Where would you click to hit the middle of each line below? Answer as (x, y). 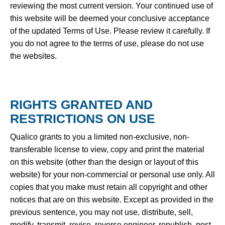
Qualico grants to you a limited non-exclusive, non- (100, 137)
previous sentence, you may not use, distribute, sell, (101, 212)
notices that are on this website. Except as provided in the (112, 199)
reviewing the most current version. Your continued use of (111, 6)
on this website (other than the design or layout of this (104, 162)
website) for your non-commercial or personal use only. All (113, 174)
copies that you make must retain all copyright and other (109, 187)
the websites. (33, 56)
